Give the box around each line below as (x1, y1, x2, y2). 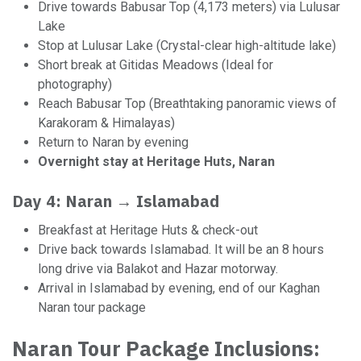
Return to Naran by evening (38, 135, 189, 150)
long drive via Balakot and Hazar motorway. (38, 261, 281, 276)
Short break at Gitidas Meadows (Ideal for (38, 57, 273, 73)
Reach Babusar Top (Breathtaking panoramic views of (38, 96, 337, 111)
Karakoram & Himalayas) (38, 115, 175, 131)
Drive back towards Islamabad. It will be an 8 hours (38, 242, 324, 257)
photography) (38, 77, 112, 92)
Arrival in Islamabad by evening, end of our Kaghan (38, 280, 320, 296)
